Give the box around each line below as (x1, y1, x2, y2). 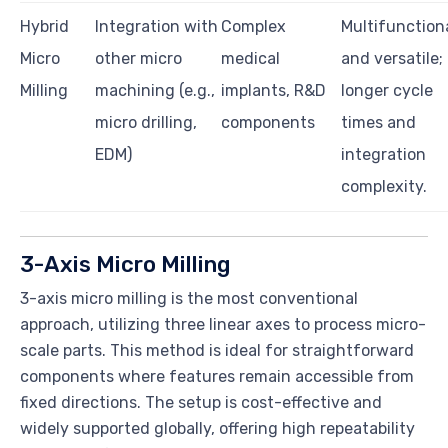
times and (341, 113, 416, 133)
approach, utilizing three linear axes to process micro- (20, 315, 426, 335)
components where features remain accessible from (20, 367, 414, 387)
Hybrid (20, 17, 69, 37)
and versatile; (341, 49, 443, 69)
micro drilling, (95, 113, 197, 133)
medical (221, 49, 280, 69)
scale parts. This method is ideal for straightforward (20, 341, 414, 361)
